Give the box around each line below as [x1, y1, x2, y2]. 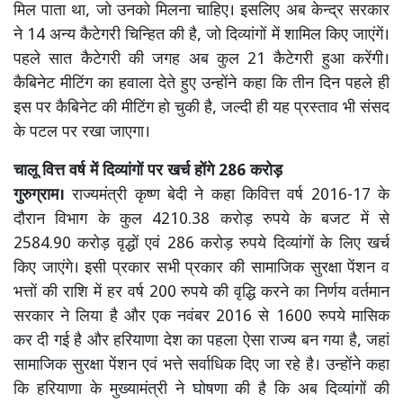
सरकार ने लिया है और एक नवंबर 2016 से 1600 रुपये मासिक [13, 307, 390, 327]
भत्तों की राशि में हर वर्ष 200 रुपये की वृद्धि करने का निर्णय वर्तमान [13, 282, 390, 303]
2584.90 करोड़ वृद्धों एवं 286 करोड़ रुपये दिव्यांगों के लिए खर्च [13, 234, 390, 255]
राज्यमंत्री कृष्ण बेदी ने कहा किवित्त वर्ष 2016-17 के [65, 185, 390, 206]
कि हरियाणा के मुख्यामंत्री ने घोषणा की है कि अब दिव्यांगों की [13, 380, 390, 400]
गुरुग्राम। [13, 185, 65, 206]
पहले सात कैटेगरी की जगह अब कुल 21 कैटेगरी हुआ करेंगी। [13, 49, 390, 70]
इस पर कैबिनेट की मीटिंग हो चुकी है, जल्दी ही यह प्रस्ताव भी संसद [13, 98, 390, 119]
